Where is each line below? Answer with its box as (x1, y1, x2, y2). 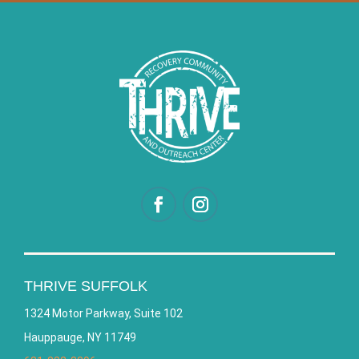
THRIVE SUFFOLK (24, 277, 147, 294)
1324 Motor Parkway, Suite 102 (24, 306, 183, 320)
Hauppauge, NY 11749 (24, 330, 136, 344)
